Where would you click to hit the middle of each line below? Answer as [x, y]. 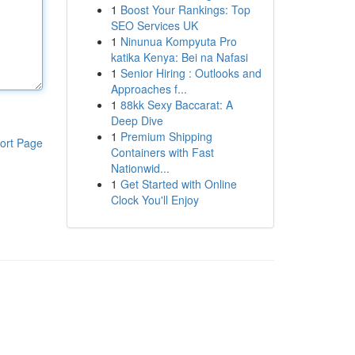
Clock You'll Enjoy [155, 200]
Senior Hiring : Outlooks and [191, 73]
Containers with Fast [162, 152]
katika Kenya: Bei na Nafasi [179, 57]
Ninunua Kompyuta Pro [178, 41]
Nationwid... [140, 168]
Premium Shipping [166, 136]
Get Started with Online [178, 184]
